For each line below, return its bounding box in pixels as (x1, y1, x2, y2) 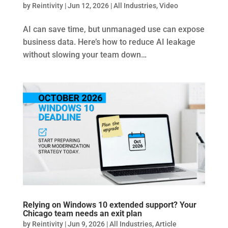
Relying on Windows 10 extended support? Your (22, 200, 196, 210)
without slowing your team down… (22, 50, 147, 60)
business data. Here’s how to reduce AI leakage (22, 37, 195, 47)
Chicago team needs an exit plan (22, 209, 142, 219)
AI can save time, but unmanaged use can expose (22, 24, 205, 35)
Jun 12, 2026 (67, 2, 109, 10)
